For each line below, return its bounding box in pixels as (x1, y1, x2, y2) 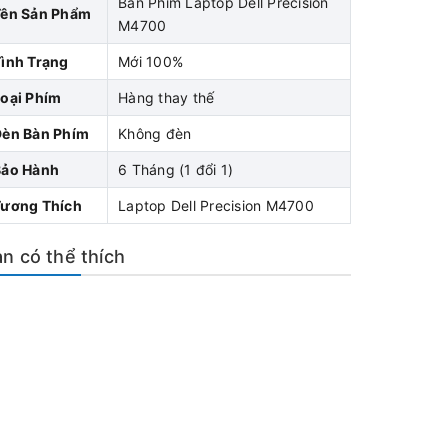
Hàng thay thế (118, 89, 215, 106)
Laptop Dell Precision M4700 (118, 197, 314, 214)
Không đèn (118, 125, 192, 142)
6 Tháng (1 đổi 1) (118, 161, 234, 178)
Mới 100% (118, 53, 183, 70)
